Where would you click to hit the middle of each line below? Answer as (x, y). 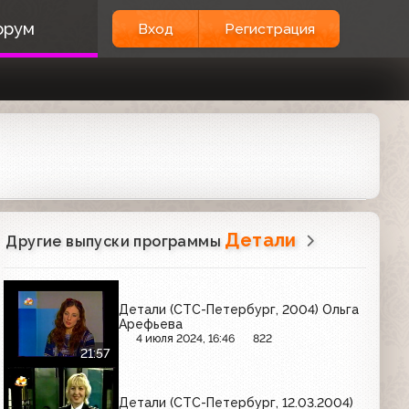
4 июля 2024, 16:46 (186, 338)
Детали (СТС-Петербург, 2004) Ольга (239, 309)
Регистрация (269, 29)
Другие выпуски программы (115, 241)
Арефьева (151, 324)
